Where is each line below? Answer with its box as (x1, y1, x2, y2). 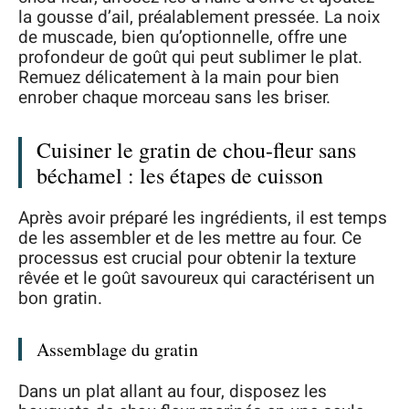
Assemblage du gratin (37, 337, 198, 362)
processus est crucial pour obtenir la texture (18, 246, 356, 271)
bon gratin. (18, 286, 102, 311)
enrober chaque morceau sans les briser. (18, 84, 330, 110)
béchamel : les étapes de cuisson (37, 160, 323, 190)
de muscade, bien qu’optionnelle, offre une (18, 24, 347, 50)
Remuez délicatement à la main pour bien (18, 64, 340, 90)
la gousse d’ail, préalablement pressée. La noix (18, 4, 380, 30)
